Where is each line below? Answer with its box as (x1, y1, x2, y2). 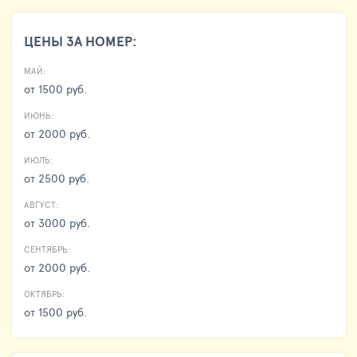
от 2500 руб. (24, 170, 89, 186)
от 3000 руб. (24, 214, 90, 230)
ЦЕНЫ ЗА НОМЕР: (24, 30, 137, 51)
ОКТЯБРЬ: (24, 287, 65, 300)
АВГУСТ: (24, 198, 58, 210)
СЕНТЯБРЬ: (24, 242, 70, 255)
